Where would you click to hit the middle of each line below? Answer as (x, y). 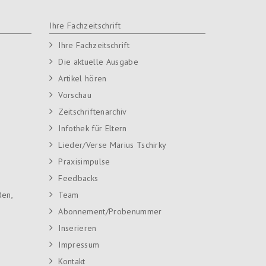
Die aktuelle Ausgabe (98, 61)
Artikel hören (83, 78)
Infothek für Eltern (93, 128)
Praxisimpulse (84, 161)
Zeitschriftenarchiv (93, 111)
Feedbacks (78, 178)
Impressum (79, 244)
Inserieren (77, 228)
